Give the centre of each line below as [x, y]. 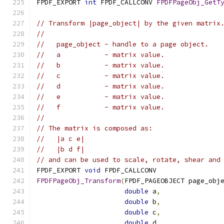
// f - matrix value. [100, 107]
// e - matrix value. [100, 97]
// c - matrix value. [100, 76]
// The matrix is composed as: [94, 128]
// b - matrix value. [100, 65]
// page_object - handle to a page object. [122, 44]
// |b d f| [60, 149]
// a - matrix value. [100, 55]
